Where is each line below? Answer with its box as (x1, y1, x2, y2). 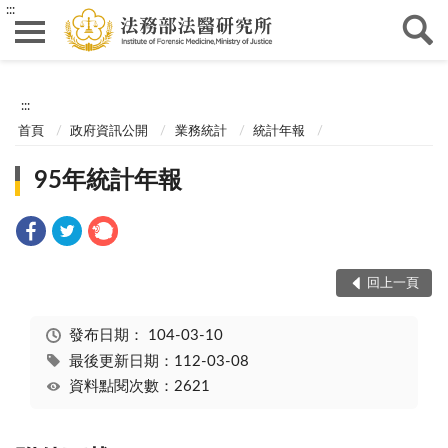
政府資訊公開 (70, 124, 149, 138)
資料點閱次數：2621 (68, 379, 210, 395)
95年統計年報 (34, 169, 183, 194)
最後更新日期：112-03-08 (68, 353, 249, 369)
